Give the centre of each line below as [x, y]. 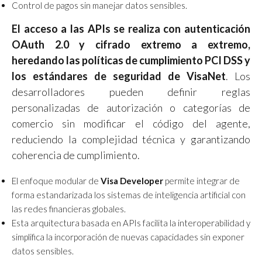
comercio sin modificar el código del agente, [131, 123]
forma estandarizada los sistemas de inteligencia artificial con [129, 194]
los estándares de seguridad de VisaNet [119, 76]
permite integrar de [201, 180]
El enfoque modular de [56, 180]
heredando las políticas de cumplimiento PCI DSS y [131, 60]
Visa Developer [132, 180]
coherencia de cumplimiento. [76, 155]
